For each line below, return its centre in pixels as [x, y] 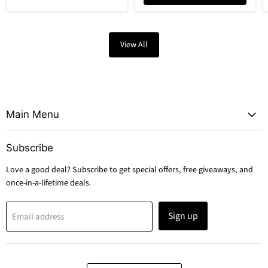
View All [134, 45]
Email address [38, 217]
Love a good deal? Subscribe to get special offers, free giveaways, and [130, 170]
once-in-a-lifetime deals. [49, 183]
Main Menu [33, 115]
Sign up [183, 216]
